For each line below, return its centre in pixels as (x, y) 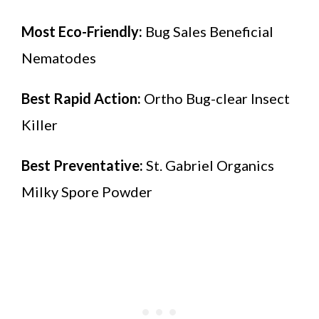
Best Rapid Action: (81, 98)
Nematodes (59, 57)
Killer (40, 124)
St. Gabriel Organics (209, 165)
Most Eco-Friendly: (83, 31)
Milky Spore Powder (87, 191)
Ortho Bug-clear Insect (215, 98)
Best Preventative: (82, 165)
